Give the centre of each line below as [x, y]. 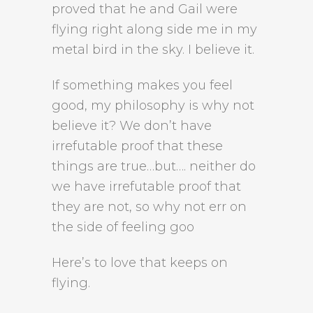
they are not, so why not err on [149, 207]
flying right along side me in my [154, 29]
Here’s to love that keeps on [140, 263]
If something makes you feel [142, 85]
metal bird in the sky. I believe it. [153, 50]
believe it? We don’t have [132, 126]
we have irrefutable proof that [146, 187]
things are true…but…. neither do [154, 166]
